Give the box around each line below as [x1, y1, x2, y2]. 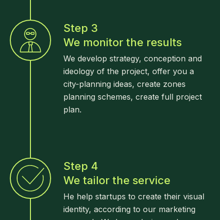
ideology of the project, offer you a [63, 66, 194, 76]
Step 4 [63, 160, 98, 172]
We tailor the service [63, 174, 170, 187]
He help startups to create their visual [63, 192, 204, 201]
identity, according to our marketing [63, 204, 195, 214]
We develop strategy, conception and [63, 54, 202, 63]
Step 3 [63, 22, 98, 34]
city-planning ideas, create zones [63, 79, 186, 89]
